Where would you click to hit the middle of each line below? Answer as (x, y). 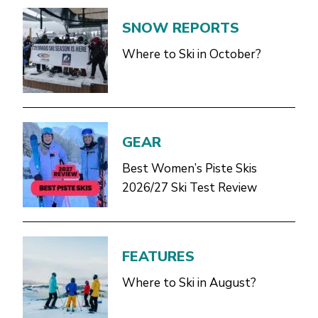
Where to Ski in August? (189, 283)
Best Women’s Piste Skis (190, 168)
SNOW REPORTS (181, 28)
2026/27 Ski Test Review (190, 187)
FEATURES (158, 256)
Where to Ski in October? (192, 54)
